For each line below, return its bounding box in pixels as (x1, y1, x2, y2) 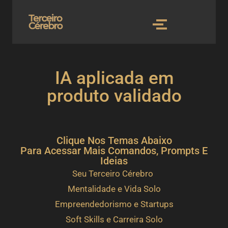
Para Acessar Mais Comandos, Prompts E (20, 145, 208, 157)
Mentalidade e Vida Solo (67, 184, 161, 194)
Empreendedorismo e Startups (54, 199, 174, 209)
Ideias (100, 155, 128, 167)
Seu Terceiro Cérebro (72, 168, 153, 179)
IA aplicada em (54, 68, 174, 89)
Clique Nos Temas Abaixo (56, 134, 172, 147)
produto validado (46, 85, 182, 106)
